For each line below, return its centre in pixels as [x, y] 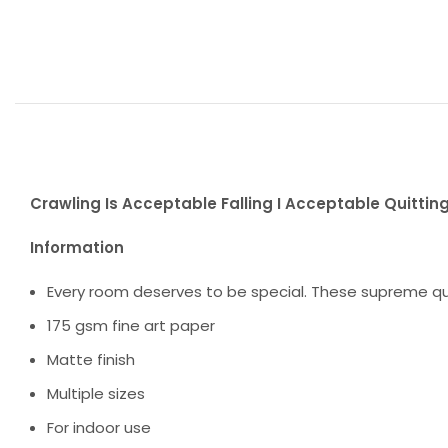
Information [77, 247]
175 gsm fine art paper [131, 325]
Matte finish [91, 359]
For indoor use [99, 427]
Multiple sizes [96, 393]
